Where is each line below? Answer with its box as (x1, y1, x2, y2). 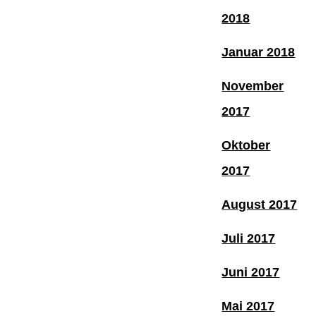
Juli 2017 (221, 231, 276, 245)
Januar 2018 (221, 44, 296, 59)
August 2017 (221, 197, 298, 212)
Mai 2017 (221, 298, 275, 313)
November (221, 78, 284, 93)
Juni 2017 (221, 265, 280, 279)
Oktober (221, 138, 271, 152)
